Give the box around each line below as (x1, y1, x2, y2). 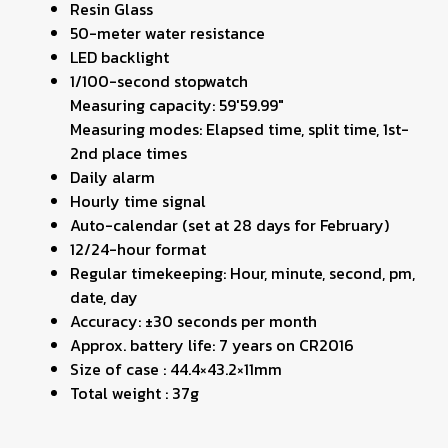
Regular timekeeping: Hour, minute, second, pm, (70, 261, 415, 285)
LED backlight (70, 45, 169, 69)
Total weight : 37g (70, 381, 199, 405)
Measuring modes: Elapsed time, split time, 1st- (70, 117, 409, 141)
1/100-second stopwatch (70, 69, 248, 93)
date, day (70, 285, 138, 309)
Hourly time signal (70, 189, 206, 213)
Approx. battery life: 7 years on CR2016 (70, 333, 358, 357)
